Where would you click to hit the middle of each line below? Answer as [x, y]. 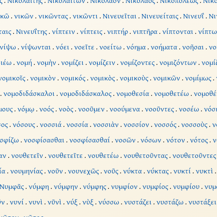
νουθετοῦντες [194, 155]
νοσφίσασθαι [44, 140]
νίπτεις [91, 31]
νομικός [73, 78]
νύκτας [157, 171]
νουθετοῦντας [145, 155]
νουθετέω [103, 155]
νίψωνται [36, 47]
